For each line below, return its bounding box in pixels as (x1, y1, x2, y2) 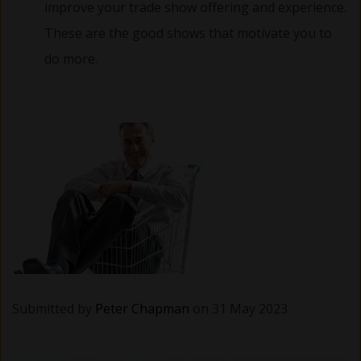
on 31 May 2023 (189, 300, 288, 318)
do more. (44, 49, 98, 68)
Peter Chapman (95, 300, 189, 318)
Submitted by (12, 300, 95, 318)
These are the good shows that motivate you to (44, 23, 332, 42)
